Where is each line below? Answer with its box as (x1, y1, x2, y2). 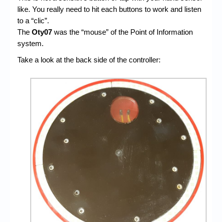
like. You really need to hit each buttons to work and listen (17, 5, 201, 14)
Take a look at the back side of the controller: (17, 55, 161, 64)
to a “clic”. (17, 16, 49, 25)
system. (17, 39, 44, 48)
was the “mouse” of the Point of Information (52, 28, 193, 37)
